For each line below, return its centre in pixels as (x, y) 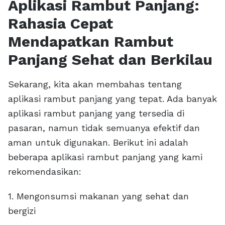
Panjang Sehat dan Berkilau (110, 60)
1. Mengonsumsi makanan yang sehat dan (98, 196)
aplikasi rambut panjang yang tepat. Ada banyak (113, 99)
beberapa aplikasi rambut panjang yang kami (105, 157)
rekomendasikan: (45, 172)
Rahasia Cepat (61, 23)
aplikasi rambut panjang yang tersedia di (96, 113)
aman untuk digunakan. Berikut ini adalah (98, 142)
